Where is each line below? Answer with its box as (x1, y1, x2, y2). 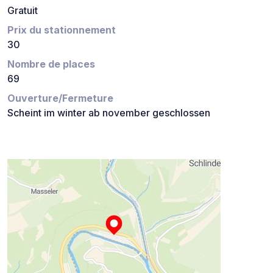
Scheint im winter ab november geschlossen (7, 107, 210, 119)
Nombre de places (7, 58, 95, 71)
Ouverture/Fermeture (7, 92, 113, 105)
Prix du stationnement (7, 24, 116, 37)
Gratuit (7, 4, 38, 17)
